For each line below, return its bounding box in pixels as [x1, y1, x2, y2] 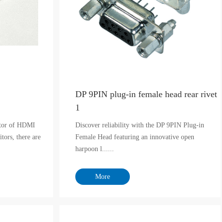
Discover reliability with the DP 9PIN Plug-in [75, 121, 205, 129]
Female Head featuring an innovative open [75, 133, 195, 141]
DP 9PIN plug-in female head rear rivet [75, 89, 218, 99]
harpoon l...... [75, 145, 114, 153]
